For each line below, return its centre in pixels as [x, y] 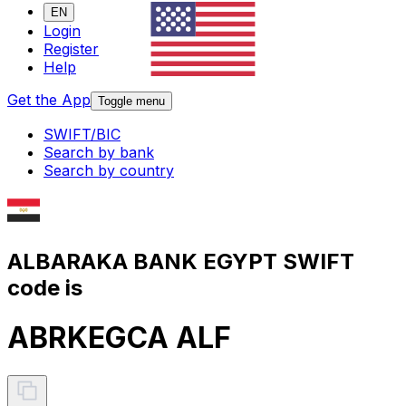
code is [45, 287]
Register [71, 49]
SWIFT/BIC [82, 135]
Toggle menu [131, 101]
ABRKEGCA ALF [119, 338]
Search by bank [99, 153]
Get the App [49, 100]
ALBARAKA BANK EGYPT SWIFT [181, 261]
